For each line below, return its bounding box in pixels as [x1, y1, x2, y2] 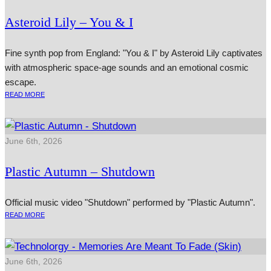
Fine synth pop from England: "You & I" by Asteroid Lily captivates [5, 48, 263, 59]
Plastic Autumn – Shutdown [5, 164, 155, 180]
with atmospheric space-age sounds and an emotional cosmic [5, 62, 249, 73]
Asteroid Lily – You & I [5, 15, 133, 30]
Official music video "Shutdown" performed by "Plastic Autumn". [5, 197, 255, 208]
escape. [5, 77, 36, 88]
